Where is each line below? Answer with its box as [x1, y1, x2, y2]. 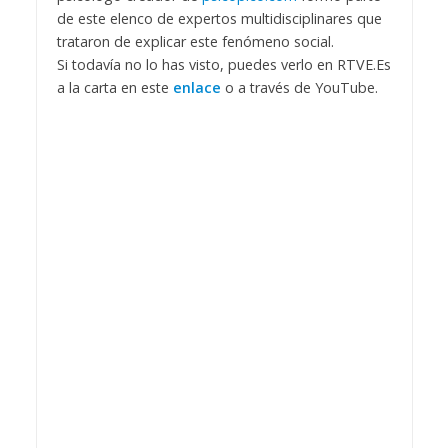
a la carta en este [56, 78, 173, 98]
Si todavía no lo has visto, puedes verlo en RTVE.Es [56, 55, 391, 75]
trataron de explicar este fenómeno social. [56, 32, 334, 52]
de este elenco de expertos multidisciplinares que [56, 9, 382, 29]
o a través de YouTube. [224, 78, 378, 98]
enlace [172, 78, 221, 98]
